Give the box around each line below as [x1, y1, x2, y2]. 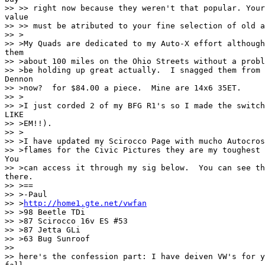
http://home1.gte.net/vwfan [24, 198, 147, 208]
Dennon [5, 74, 33, 83]
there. [5, 172, 33, 181]
